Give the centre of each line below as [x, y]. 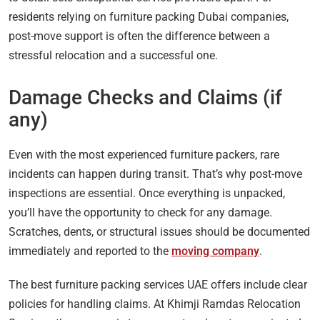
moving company [215, 251]
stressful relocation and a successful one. [113, 55]
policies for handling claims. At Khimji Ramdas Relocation [155, 304]
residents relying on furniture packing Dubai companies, [149, 16]
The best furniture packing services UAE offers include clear [158, 284]
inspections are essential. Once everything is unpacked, [147, 193]
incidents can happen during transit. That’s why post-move [155, 174]
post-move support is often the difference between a [139, 36]
